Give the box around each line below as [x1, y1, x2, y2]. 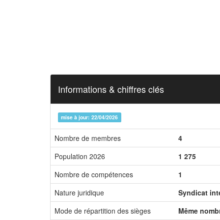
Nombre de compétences [55, 169, 133, 179]
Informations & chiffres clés [58, 82, 164, 95]
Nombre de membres [55, 133, 121, 143]
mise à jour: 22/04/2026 [61, 113, 118, 121]
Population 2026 [55, 151, 105, 161]
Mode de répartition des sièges [55, 206, 151, 216]
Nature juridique [55, 188, 104, 197]
